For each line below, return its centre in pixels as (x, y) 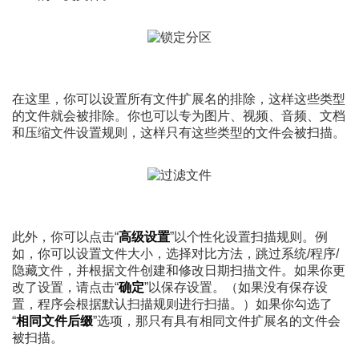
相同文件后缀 (54, 321)
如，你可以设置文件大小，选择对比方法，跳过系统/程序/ (175, 254)
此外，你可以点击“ (65, 237)
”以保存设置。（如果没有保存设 (236, 288)
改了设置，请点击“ (65, 288)
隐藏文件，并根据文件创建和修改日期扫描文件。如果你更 (179, 271)
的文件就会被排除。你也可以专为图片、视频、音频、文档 (179, 116)
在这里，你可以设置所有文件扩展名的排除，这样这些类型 (179, 99)
